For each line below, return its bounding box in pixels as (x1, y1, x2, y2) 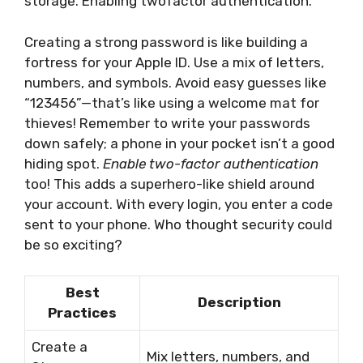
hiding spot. (24, 155, 103, 172)
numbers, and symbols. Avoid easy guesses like (24, 74, 327, 91)
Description (197, 294, 281, 311)
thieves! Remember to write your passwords (24, 114, 310, 131)
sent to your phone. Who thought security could (24, 216, 332, 233)
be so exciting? (24, 236, 122, 253)
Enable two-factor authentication (103, 155, 318, 172)
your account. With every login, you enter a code (24, 195, 333, 212)
